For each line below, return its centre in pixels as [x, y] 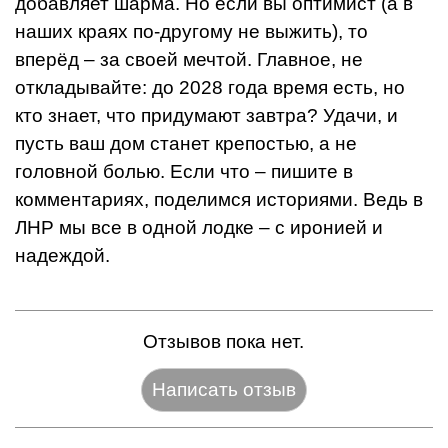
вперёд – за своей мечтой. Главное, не [189, 60]
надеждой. [62, 256]
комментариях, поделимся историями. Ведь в [219, 200]
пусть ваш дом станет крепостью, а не [186, 144]
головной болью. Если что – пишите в [184, 172]
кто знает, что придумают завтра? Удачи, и [206, 116]
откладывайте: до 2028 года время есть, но [210, 88]
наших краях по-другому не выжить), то [191, 32]
